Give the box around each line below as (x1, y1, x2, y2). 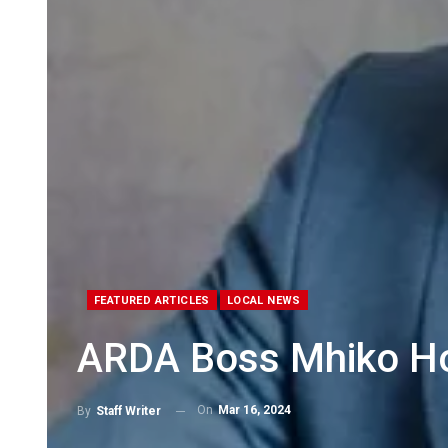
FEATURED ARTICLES (94, 294, 210, 308)
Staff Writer (96, 404, 161, 418)
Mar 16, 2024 (218, 403, 291, 418)
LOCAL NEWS (226, 294, 301, 308)
